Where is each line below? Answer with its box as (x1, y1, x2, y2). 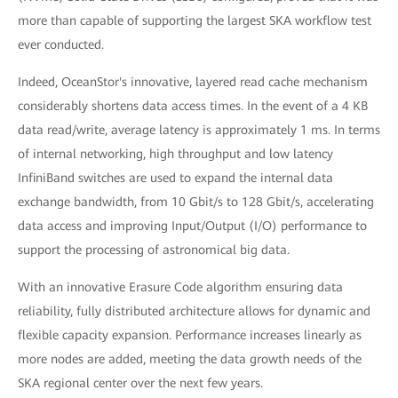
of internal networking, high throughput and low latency (18, 147, 333, 162)
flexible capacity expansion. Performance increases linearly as (18, 328, 362, 343)
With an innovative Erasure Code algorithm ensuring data (18, 280, 343, 295)
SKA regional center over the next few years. (18, 376, 263, 391)
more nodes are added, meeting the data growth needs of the (18, 352, 362, 367)
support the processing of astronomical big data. (18, 243, 290, 258)
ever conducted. (18, 37, 104, 52)
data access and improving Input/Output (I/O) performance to (18, 219, 367, 234)
